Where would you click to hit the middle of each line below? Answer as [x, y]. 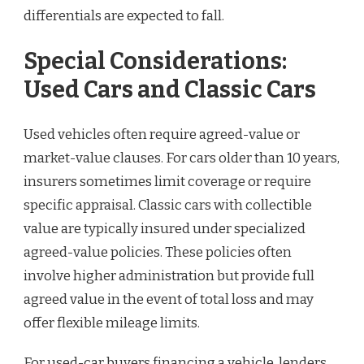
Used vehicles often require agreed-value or [162, 135]
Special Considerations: [155, 61]
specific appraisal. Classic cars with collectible [168, 206]
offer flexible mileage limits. [112, 323]
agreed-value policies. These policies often [158, 253]
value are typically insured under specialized [165, 229]
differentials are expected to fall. [124, 16]
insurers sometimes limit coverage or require [167, 182]
